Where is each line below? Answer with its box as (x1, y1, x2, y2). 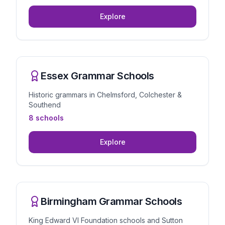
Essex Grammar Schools (41, 70, 154, 82)
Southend (29, 100, 61, 109)
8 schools (29, 114, 64, 122)
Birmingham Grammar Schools (41, 195, 182, 207)
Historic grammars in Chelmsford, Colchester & (29, 90, 182, 99)
